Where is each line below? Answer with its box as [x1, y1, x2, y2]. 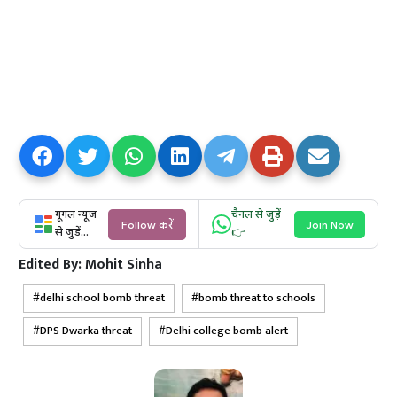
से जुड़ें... [55, 226, 90, 241]
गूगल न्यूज [55, 208, 98, 223]
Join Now [305, 217, 354, 231]
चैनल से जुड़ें [230, 208, 281, 223]
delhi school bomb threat [40, 289, 166, 308]
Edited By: [19, 253, 86, 277]
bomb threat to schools [198, 289, 316, 308]
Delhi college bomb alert [166, 322, 289, 341]
